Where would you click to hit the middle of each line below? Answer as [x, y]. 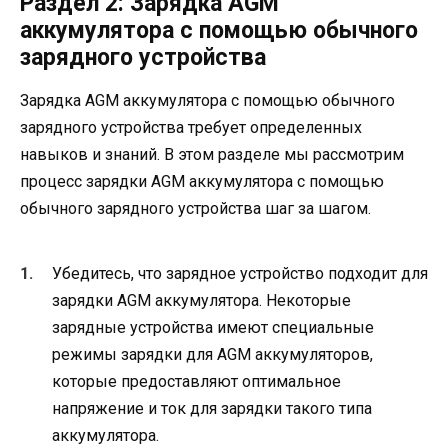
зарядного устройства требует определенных [191, 127]
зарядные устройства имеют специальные [213, 328]
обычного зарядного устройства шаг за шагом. [195, 208]
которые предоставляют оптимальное [196, 382]
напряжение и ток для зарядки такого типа [212, 409]
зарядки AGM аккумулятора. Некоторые [201, 301]
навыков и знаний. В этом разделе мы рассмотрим [212, 154]
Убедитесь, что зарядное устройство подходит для [240, 274]
